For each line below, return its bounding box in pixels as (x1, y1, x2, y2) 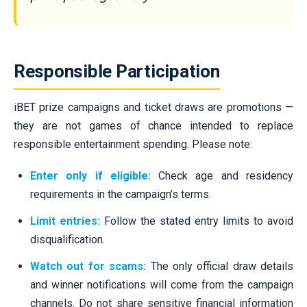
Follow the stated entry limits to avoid (100, 214, 293, 228)
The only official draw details (146, 259, 293, 273)
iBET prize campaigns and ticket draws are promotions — (14, 100, 293, 114)
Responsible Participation (14, 60, 220, 82)
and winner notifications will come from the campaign (30, 278, 293, 291)
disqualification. (30, 232, 105, 246)
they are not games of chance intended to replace (14, 119, 293, 132)
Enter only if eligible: (30, 169, 151, 182)
